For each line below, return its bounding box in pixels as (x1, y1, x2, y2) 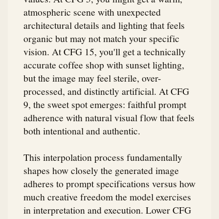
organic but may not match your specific (23, 32, 179, 45)
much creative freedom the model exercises (23, 190, 191, 203)
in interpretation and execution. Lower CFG (23, 203, 191, 216)
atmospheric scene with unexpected (23, 5, 161, 19)
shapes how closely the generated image (23, 163, 179, 176)
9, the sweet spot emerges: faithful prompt (23, 98, 186, 111)
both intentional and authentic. (23, 124, 140, 137)
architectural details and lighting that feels (23, 19, 185, 32)
